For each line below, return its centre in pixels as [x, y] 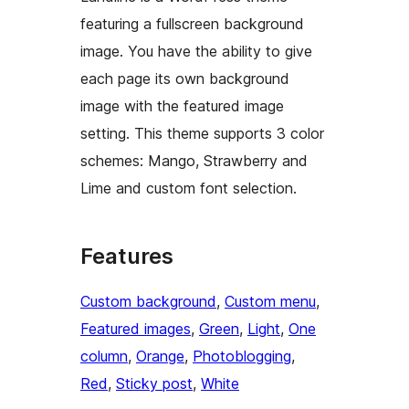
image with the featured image [182, 106]
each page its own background [185, 79]
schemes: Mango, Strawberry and [194, 161]
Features [127, 257]
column [104, 357]
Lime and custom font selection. [189, 189]
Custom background [148, 302]
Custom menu [270, 302]
